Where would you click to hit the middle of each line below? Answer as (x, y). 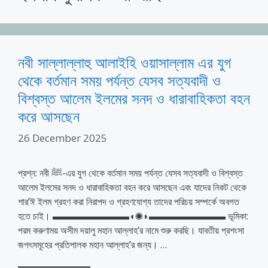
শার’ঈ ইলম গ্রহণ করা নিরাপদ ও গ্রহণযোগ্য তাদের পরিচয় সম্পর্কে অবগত (129, 201)
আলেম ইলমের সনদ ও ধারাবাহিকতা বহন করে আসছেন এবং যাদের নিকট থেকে (132, 187)
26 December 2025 (63, 138)
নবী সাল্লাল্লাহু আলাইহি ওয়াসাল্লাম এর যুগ (124, 62)
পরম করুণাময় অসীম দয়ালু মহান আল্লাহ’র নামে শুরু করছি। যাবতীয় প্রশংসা (131, 230)
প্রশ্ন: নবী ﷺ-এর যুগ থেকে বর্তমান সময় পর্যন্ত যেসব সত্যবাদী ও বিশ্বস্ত (35, 173)
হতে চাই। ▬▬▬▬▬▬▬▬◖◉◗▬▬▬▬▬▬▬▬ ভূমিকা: (133, 216)
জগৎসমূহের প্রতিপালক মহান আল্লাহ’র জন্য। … (92, 244)
